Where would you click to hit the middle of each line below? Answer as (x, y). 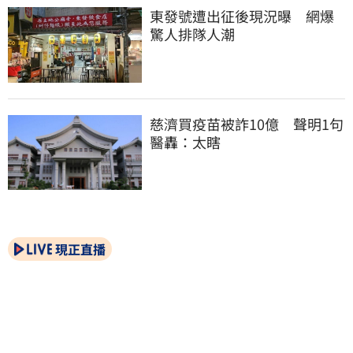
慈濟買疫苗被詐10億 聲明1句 (247, 123)
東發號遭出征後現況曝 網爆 (242, 15)
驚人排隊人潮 (192, 33)
